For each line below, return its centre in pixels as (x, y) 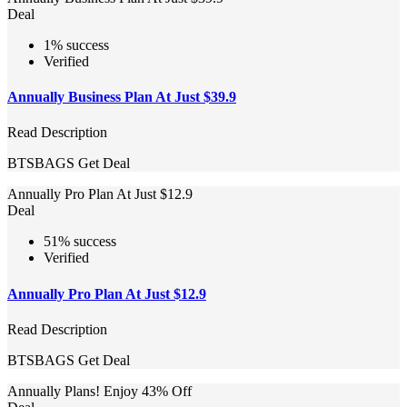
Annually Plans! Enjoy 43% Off (99, 391)
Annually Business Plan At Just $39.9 (122, 97)
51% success (80, 242)
